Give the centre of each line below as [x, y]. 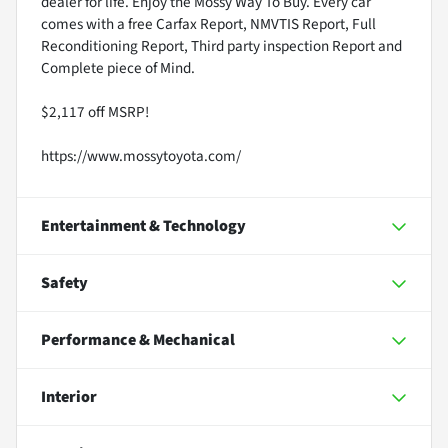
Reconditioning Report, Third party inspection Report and [221, 45]
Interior [69, 396]
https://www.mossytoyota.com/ [141, 155]
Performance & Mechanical [138, 339]
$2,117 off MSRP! [95, 111]
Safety [64, 282]
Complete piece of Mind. [118, 67]
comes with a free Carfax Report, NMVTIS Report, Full [208, 23]
